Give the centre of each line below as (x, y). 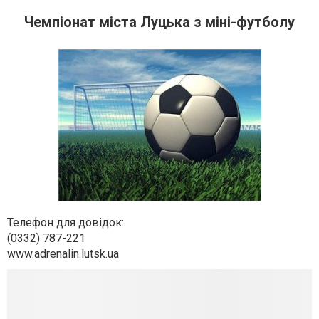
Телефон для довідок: (66, 223)
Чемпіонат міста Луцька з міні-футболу (159, 22)
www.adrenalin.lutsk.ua (63, 254)
